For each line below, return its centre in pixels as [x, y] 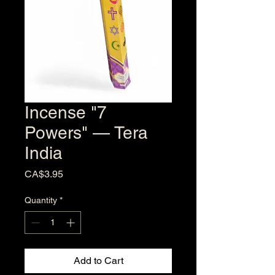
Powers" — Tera [86, 133]
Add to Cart [98, 261]
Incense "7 [66, 112]
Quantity [41, 200]
